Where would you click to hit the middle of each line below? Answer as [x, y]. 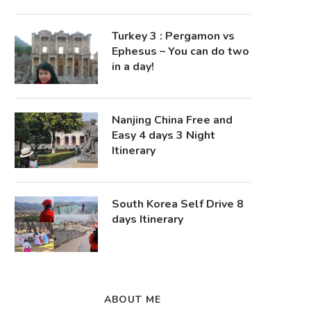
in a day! [133, 67]
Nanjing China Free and [172, 120]
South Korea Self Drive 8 [178, 204]
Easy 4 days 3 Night [163, 135]
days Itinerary [148, 219]
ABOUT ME [133, 300]
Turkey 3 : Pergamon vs [173, 36]
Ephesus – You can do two [180, 51]
